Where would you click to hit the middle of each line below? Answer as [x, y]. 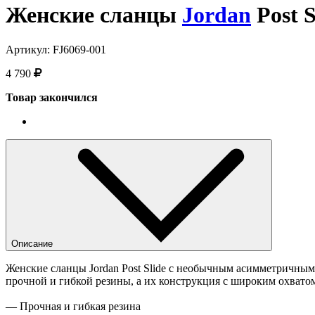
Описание [33, 243]
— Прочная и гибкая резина [73, 306]
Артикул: [29, 49]
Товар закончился [52, 97]
